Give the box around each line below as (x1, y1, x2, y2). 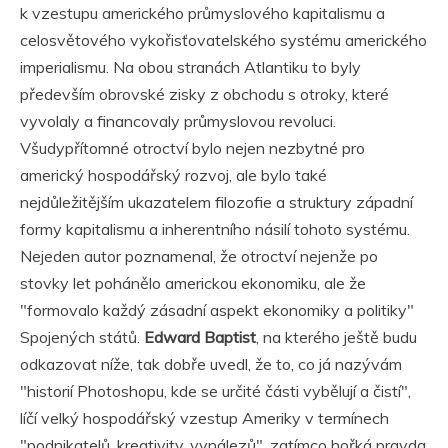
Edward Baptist (144, 327, 256, 348)
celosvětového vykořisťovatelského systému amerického (20, 30, 427, 51)
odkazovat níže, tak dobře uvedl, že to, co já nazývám (20, 354, 402, 375)
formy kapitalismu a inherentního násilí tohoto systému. (20, 219, 410, 240)
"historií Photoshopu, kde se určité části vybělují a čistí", (20, 381, 411, 402)
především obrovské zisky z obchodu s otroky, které (20, 84, 389, 105)
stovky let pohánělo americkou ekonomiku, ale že (20, 273, 366, 294)
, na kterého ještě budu (256, 327, 417, 348)
